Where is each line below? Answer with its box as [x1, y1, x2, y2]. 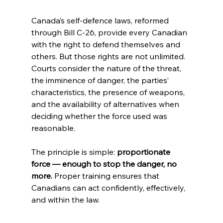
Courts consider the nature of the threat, [31, 63, 183, 74]
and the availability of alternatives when [31, 99, 181, 110]
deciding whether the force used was [31, 111, 169, 121]
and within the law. [31, 195, 100, 205]
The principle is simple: [31, 147, 117, 157]
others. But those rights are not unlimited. [31, 51, 187, 62]
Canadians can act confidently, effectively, [31, 183, 187, 193]
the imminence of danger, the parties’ [31, 75, 171, 86]
